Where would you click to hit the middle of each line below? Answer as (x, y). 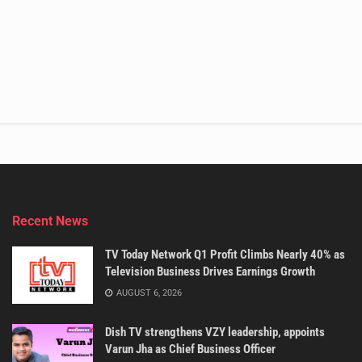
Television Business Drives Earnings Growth (210, 271)
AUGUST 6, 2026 (148, 293)
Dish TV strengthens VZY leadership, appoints (215, 333)
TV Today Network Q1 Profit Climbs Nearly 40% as (225, 254)
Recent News (50, 221)
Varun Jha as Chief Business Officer (190, 349)
